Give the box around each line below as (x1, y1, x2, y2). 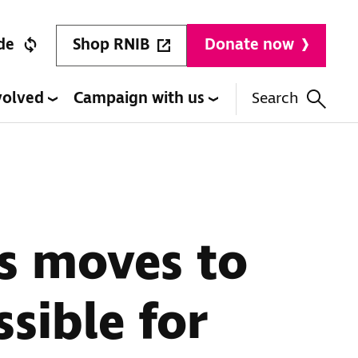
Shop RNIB (73, 34, 149, 56)
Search (252, 88, 299, 109)
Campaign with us (74, 88, 209, 109)
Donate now (205, 34, 294, 56)
